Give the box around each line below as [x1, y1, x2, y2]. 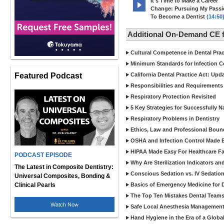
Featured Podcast [14, 71, 82, 80]
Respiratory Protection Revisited [130, 93, 216, 99]
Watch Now [50, 201, 78, 207]
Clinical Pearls [14, 181, 55, 188]
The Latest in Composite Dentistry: [14, 163, 113, 170]
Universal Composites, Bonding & [14, 172, 110, 179]
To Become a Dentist [150, 13, 205, 19]
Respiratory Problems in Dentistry [130, 115, 219, 121]
